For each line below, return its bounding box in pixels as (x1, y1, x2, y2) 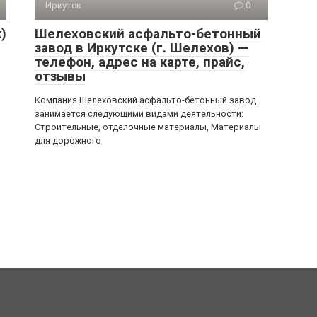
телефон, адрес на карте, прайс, (35, 54, 245, 70)
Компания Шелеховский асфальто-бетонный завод (35, 95, 256, 105)
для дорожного (35, 135, 101, 146)
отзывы (35, 68, 86, 84)
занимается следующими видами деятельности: (35, 108, 243, 119)
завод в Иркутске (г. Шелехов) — (35, 40, 248, 56)
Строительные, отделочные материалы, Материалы (35, 122, 261, 132)
